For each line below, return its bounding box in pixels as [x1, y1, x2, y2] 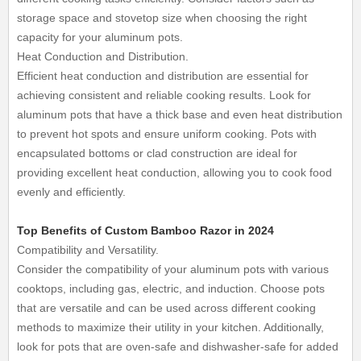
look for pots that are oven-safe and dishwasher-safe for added [17, 340, 339, 353]
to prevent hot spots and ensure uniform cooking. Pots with [17, 127, 317, 140]
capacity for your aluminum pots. [17, 31, 184, 44]
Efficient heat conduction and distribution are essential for [17, 69, 309, 82]
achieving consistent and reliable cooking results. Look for [17, 89, 312, 102]
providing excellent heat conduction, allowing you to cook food [17, 166, 333, 179]
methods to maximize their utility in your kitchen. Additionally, [17, 321, 325, 334]
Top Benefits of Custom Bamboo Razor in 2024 [17, 224, 275, 237]
